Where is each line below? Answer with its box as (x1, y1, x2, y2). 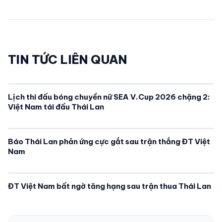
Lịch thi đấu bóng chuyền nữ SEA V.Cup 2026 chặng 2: (8, 92, 210, 102)
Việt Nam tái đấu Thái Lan (8, 102, 104, 111)
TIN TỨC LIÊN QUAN (8, 52, 127, 67)
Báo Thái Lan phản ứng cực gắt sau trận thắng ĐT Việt (8, 136, 210, 146)
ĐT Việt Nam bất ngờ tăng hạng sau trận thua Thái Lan (8, 181, 211, 191)
